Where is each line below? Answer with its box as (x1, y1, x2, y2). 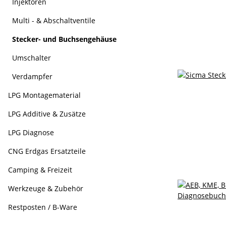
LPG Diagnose (8, 128, 54, 137)
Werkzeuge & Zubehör (8, 184, 83, 193)
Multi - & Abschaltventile (12, 16, 95, 25)
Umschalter (12, 53, 51, 63)
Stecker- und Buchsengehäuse (12, 34, 117, 44)
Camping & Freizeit (8, 165, 72, 175)
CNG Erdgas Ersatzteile (8, 146, 86, 156)
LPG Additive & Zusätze (8, 109, 86, 119)
